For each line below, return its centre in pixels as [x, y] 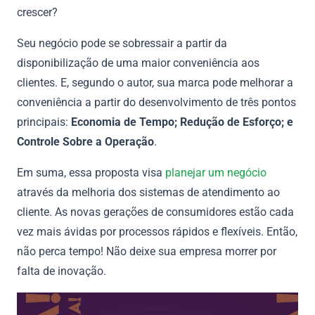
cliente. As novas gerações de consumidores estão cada [155, 212]
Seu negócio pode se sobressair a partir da [122, 43]
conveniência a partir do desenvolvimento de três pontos [156, 102]
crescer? [39, 12]
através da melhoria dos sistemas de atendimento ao [148, 192]
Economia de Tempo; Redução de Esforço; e [181, 122]
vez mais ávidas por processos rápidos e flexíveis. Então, [157, 232]
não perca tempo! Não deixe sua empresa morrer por [147, 251]
